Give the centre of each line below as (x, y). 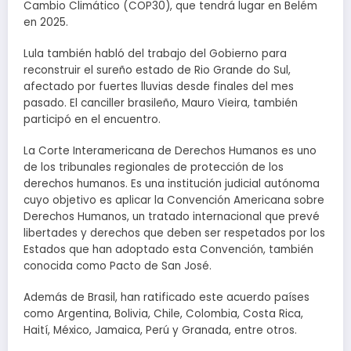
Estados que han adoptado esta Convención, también (168, 250)
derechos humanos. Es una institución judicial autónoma (172, 184)
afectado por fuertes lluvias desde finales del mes (159, 86)
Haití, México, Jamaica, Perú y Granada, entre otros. (160, 331)
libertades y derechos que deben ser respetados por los (174, 233)
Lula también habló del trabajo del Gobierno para (155, 53)
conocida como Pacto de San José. (118, 266)
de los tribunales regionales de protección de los (154, 168)
